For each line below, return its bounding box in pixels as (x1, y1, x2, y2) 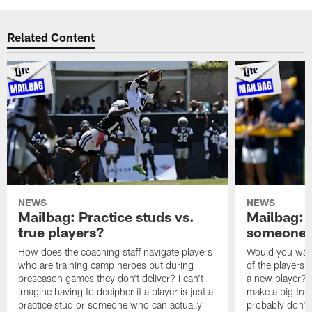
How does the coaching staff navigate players (18, 245, 213, 258)
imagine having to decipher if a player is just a (18, 285, 214, 297)
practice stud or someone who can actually (18, 298, 203, 311)
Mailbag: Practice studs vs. (18, 208, 195, 225)
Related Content (7, 30, 95, 45)
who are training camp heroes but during (18, 258, 194, 271)
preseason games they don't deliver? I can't (18, 272, 204, 284)
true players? (18, 223, 104, 240)
